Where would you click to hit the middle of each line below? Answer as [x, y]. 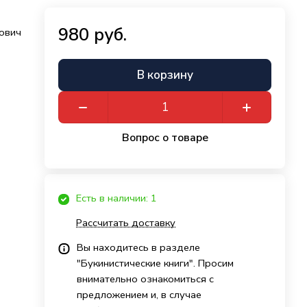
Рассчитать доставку [126, 223]
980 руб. [93, 35]
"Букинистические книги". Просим [156, 263]
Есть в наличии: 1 [117, 198]
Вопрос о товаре [165, 137]
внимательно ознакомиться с [146, 279]
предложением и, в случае [139, 295]
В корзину [165, 75]
